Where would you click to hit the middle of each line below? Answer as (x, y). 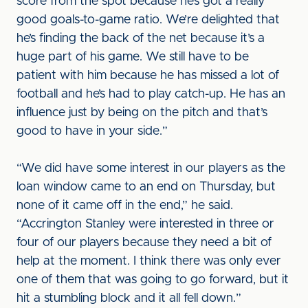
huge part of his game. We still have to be (133, 57)
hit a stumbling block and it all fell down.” (129, 298)
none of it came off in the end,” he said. (125, 206)
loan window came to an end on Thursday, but (146, 187)
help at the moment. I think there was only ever (149, 261)
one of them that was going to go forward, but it (153, 280)
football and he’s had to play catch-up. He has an (151, 94)
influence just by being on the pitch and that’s (142, 113)
